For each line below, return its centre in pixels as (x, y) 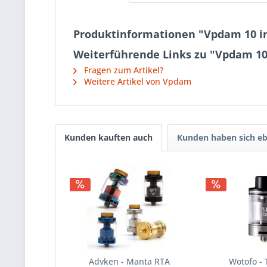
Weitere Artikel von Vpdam (136, 82)
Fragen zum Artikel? (122, 70)
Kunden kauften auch (108, 138)
